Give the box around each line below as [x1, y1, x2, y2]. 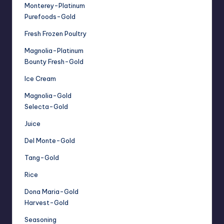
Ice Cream [24, 74, 56, 83]
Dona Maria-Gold [24, 187, 78, 196]
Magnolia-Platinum [24, 46, 83, 55]
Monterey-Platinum [24, 1, 85, 10]
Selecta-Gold [24, 102, 68, 111]
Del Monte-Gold [24, 136, 75, 145]
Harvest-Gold [24, 198, 68, 207]
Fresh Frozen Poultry [24, 29, 86, 38]
